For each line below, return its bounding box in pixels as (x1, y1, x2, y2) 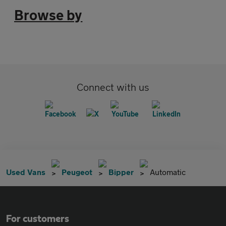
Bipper (108, 167, 134, 177)
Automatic (150, 167, 186, 177)
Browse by (14, 7, 83, 23)
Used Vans (6, 167, 45, 177)
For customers (6, 214, 69, 224)
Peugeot (62, 167, 92, 177)
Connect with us (77, 81, 149, 93)
